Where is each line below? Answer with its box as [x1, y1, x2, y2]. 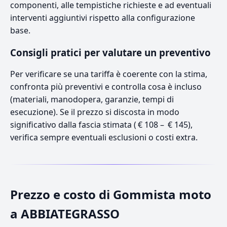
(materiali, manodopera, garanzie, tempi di [10, 93, 174, 105]
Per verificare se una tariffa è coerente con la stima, [10, 68, 207, 80]
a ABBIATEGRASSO [10, 205, 120, 222]
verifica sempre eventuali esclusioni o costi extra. [10, 131, 198, 143]
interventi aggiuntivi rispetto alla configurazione [10, 12, 195, 23]
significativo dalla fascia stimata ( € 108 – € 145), [10, 119, 193, 130]
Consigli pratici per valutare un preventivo [10, 46, 211, 59]
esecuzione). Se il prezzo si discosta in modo [10, 106, 179, 118]
